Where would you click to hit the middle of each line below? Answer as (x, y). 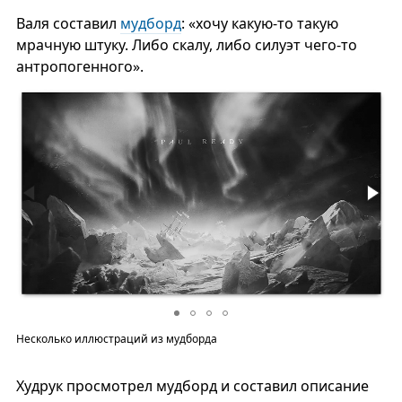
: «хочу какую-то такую (259, 24)
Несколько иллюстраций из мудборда (116, 339)
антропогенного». (79, 67)
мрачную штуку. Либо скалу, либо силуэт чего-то (186, 45)
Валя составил (68, 24)
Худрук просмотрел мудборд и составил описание (192, 386)
